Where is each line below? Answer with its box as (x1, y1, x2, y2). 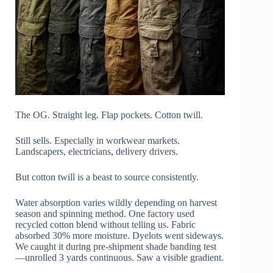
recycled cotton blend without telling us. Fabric (15, 219, 196, 230)
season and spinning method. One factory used (15, 208, 194, 219)
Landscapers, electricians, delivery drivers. (15, 146, 178, 157)
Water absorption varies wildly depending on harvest (15, 197, 217, 208)
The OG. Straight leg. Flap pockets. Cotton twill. (15, 110, 203, 121)
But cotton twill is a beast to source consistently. (15, 172, 199, 183)
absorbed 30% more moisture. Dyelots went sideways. (15, 230, 224, 241)
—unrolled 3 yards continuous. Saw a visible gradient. (15, 252, 224, 263)
